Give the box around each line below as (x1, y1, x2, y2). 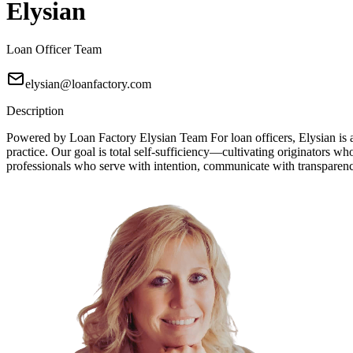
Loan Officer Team (6, 43, 102, 57)
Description (6, 104, 64, 118)
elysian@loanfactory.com (25, 77, 151, 91)
